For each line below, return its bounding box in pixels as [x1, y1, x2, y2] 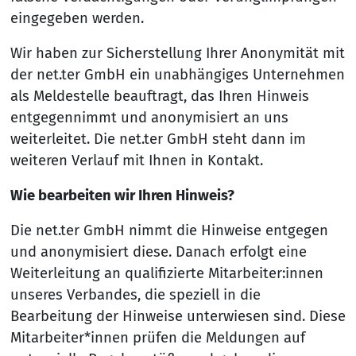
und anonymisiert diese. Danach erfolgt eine [10, 243, 307, 261]
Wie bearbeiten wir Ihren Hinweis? [10, 186, 234, 204]
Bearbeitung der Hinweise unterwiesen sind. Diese [10, 308, 346, 326]
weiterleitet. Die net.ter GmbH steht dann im [10, 130, 306, 148]
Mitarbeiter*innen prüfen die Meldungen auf [10, 329, 305, 347]
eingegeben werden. [10, 9, 144, 27]
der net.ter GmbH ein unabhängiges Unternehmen [10, 65, 345, 83]
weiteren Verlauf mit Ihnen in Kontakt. [10, 151, 263, 169]
